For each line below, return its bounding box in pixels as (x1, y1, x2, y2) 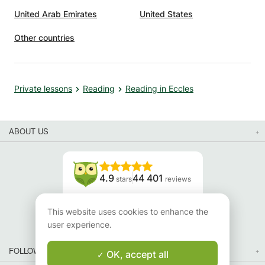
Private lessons (14, 83, 72, 94)
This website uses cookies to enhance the (47, 206, 208, 216)
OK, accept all (104, 248, 169, 260)
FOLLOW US (9, 245, 53, 257)
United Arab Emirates (14, 9, 97, 20)
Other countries (14, 33, 75, 43)
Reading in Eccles (125, 83, 193, 94)
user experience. (47, 219, 112, 230)
